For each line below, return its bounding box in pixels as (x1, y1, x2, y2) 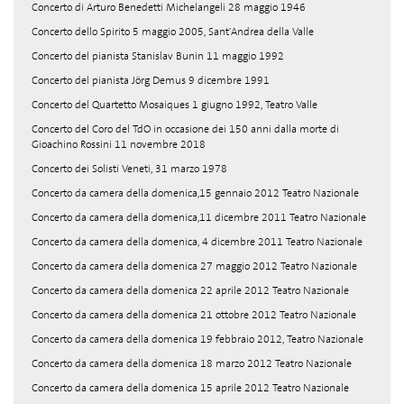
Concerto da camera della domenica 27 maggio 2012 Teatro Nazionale (32, 259, 357, 273)
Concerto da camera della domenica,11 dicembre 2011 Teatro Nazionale (32, 210, 366, 225)
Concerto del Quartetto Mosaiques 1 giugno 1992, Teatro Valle (32, 97, 317, 112)
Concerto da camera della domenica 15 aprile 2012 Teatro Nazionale (32, 381, 349, 395)
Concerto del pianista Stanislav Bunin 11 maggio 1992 (32, 49, 284, 63)
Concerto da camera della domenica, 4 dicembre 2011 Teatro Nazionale (32, 234, 363, 249)
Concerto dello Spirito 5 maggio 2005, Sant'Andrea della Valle (32, 24, 314, 39)
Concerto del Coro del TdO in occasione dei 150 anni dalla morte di (32, 122, 339, 136)
